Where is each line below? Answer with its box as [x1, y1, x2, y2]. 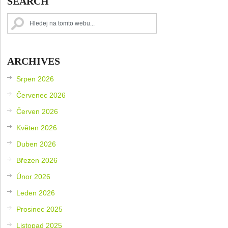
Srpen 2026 [16, 74, 54, 83]
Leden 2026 [16, 188, 55, 197]
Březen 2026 [16, 156, 58, 164]
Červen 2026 [16, 107, 59, 116]
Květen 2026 [16, 123, 58, 132]
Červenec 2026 [16, 91, 66, 99]
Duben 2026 [16, 139, 56, 148]
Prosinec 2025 [16, 205, 63, 213]
